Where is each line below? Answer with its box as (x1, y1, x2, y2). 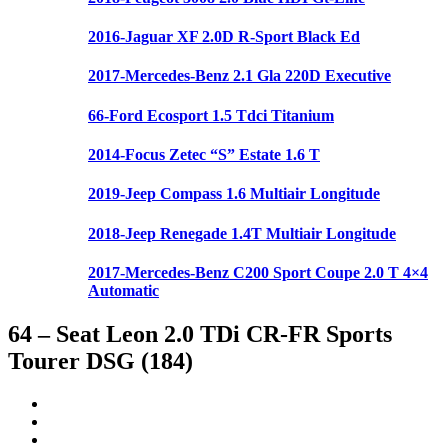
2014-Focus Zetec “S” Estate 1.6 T (88, 146, 320, 164)
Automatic (88, 281, 159, 299)
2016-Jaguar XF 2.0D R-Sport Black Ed (88, 28, 360, 46)
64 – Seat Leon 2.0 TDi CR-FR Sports (8, 321, 392, 348)
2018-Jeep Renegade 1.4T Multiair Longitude (88, 224, 396, 242)
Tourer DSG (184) (8, 348, 193, 375)
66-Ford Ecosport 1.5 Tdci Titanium (88, 106, 334, 124)
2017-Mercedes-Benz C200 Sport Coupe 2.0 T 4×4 (88, 263, 428, 281)
